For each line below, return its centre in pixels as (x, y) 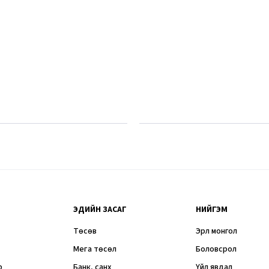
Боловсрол (216, 249)
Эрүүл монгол (217, 231)
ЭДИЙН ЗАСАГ (100, 210)
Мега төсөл (95, 249)
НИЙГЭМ (212, 210)
